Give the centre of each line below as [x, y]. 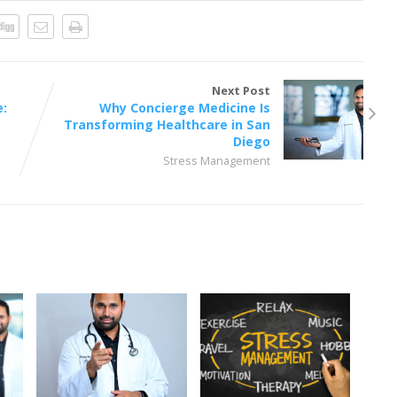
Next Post [241, 91]
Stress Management [217, 161]
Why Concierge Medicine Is [185, 108]
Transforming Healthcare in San [167, 125]
